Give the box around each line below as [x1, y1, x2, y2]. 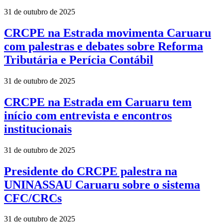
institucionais [4, 122, 72, 135]
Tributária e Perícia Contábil [4, 53, 153, 66]
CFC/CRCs [4, 191, 62, 205]
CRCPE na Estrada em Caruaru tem [4, 95, 192, 109]
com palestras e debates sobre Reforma [4, 39, 203, 53]
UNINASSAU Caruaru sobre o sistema [4, 178, 200, 191]
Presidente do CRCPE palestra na [4, 164, 177, 178]
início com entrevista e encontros [4, 109, 172, 122]
